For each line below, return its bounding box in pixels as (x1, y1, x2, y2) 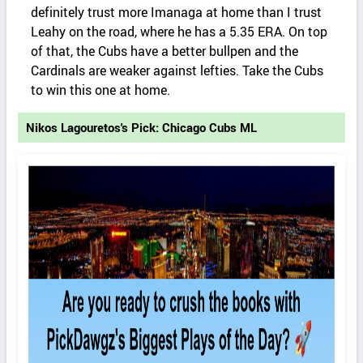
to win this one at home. (31, 81, 171, 100)
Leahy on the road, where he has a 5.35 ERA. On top (31, 23, 328, 41)
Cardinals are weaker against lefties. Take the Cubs (31, 62, 324, 80)
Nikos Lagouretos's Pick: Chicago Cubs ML (26, 120, 258, 136)
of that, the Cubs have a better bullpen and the (31, 42, 299, 61)
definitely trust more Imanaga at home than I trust (31, 3, 322, 22)
